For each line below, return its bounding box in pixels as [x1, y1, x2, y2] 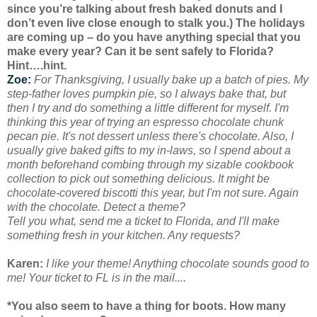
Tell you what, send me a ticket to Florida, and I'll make [7, 214, 279, 227]
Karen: [7, 257, 43, 270]
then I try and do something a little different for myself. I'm [7, 101, 289, 114]
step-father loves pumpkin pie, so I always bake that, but [7, 87, 286, 100]
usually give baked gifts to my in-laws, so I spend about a [7, 144, 291, 156]
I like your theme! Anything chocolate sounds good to [43, 257, 309, 270]
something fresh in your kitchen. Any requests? [7, 229, 240, 241]
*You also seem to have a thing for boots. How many [7, 299, 286, 312]
